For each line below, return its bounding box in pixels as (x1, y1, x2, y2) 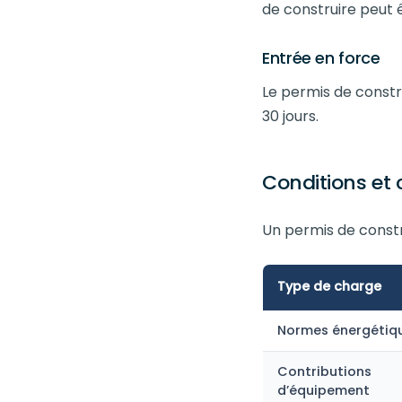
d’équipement (277, 381, 370, 399)
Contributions (277, 363, 371, 380)
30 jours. (262, 106, 319, 127)
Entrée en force (262, 47, 380, 69)
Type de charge (277, 277, 381, 295)
